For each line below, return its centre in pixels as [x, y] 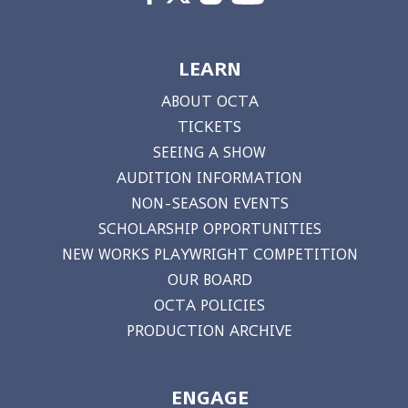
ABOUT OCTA [209, 101]
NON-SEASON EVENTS [209, 203]
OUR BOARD [209, 279]
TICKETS [209, 126]
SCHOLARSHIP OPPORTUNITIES [209, 228]
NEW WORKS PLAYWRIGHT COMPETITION [209, 254]
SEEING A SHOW [209, 152]
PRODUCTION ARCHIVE [209, 330]
